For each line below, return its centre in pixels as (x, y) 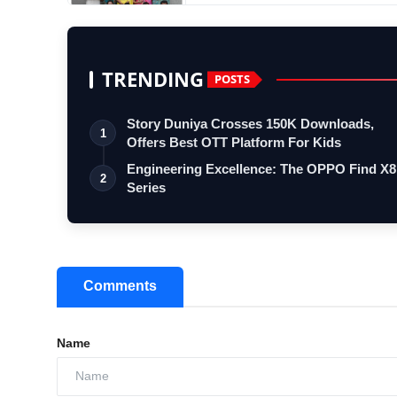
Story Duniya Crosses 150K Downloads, (250, 123)
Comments (120, 285)
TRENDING (153, 79)
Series (146, 187)
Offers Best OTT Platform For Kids (234, 142)
